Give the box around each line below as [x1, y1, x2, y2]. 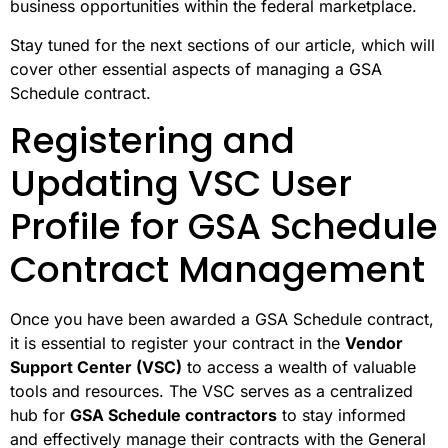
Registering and [10, 114, 295, 166]
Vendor [345, 332, 403, 353]
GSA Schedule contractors [70, 404, 277, 425]
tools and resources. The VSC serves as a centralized [10, 380, 413, 401]
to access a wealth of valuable [182, 356, 416, 377]
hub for [10, 404, 70, 425]
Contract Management [10, 243, 425, 295]
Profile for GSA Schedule [10, 200, 438, 252]
